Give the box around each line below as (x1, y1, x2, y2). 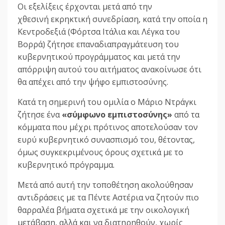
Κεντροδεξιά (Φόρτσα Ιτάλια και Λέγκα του (18, 26, 180, 38)
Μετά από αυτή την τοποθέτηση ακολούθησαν (18, 179, 193, 191)
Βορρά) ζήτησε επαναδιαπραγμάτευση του (18, 39, 179, 50)
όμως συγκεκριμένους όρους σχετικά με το (18, 147, 183, 158)
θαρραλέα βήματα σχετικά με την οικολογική (18, 204, 189, 216)
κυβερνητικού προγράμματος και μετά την (18, 51, 180, 63)
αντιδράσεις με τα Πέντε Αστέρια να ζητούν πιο (18, 192, 199, 203)
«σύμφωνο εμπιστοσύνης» (62, 109, 172, 121)
